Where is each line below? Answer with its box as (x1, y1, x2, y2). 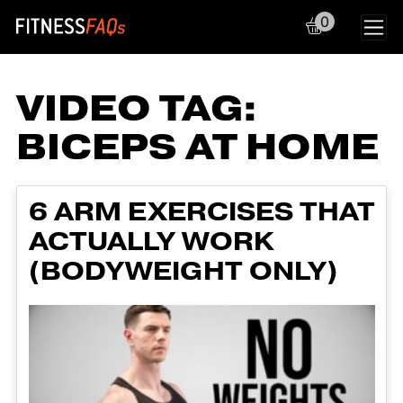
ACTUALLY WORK (28, 224, 274, 259)
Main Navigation (15, 22, 326, 67)
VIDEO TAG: (16, 85, 257, 133)
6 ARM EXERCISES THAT (28, 194, 375, 229)
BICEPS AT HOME (16, 123, 379, 172)
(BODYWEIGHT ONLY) (28, 254, 338, 289)
